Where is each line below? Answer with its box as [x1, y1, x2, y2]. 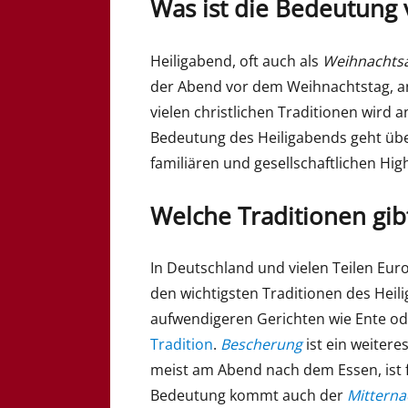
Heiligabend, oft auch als [150, 50, 323, 71]
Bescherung [220, 334, 303, 355]
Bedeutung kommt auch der [150, 385, 348, 406]
